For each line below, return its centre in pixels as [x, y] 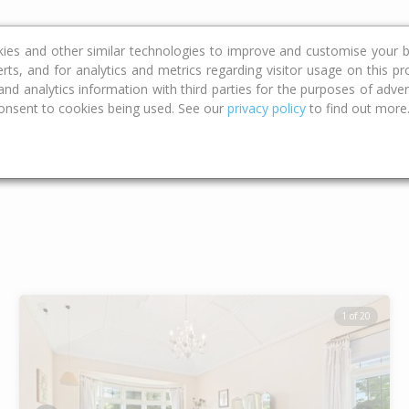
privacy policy [267, 108]
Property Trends [210, 33]
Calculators [83, 33]
